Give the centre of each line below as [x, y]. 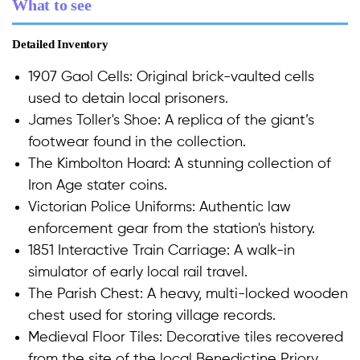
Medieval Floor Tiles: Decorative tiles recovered [186, 338]
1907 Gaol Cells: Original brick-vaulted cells [171, 78]
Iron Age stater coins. [98, 186]
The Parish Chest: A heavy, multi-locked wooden [188, 295]
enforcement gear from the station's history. [172, 229]
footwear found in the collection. [137, 143]
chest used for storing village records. [156, 316]
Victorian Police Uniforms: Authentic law [160, 208]
